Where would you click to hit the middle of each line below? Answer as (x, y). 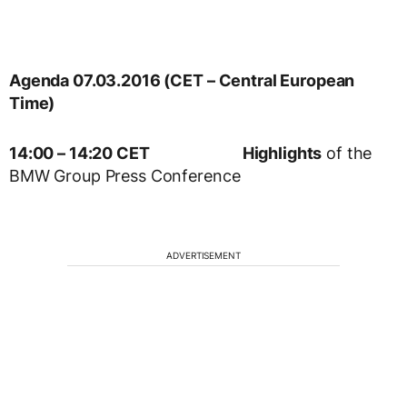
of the (347, 154)
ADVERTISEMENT (203, 256)
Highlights (282, 154)
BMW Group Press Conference (125, 176)
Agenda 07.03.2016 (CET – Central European (182, 81)
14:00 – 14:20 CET (79, 154)
